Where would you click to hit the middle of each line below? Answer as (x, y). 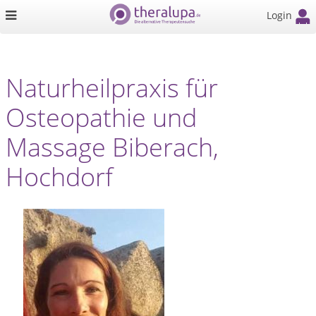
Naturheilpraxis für (112, 88)
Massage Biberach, (112, 147)
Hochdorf (59, 177)
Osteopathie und (101, 117)
